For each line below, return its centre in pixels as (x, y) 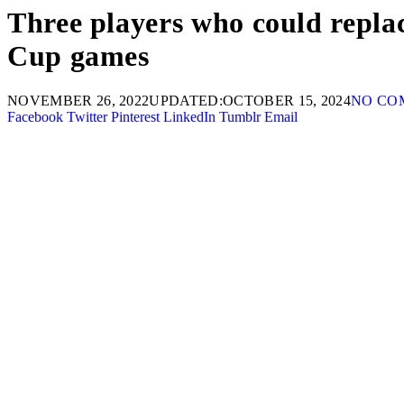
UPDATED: (186, 100)
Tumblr (240, 116)
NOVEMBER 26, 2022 (78, 100)
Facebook (35, 116)
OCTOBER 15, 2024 (287, 100)
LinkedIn (189, 116)
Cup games (78, 56)
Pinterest (135, 116)
